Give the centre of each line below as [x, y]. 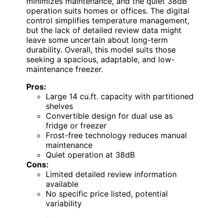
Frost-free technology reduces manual [116, 135]
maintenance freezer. [65, 69]
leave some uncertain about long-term [97, 40]
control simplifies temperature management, [108, 20]
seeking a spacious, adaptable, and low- [100, 59]
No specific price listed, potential [107, 193]
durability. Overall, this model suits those [101, 49]
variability [64, 203]
